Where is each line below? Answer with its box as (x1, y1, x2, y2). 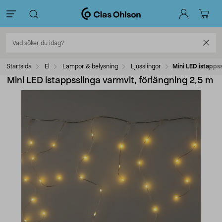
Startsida (6, 63, 32, 69)
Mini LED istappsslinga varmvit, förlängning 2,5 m (7, 76, 213, 85)
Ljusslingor (131, 63, 161, 69)
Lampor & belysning (62, 63, 118, 69)
